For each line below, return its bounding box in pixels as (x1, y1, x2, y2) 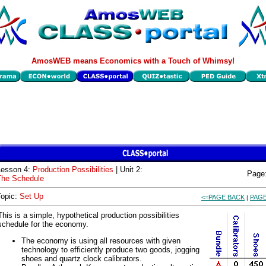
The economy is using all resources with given (21, 236, 180, 245)
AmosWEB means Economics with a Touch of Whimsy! (31, 56, 235, 65)
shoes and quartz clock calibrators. (21, 254, 142, 263)
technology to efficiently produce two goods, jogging (21, 245, 199, 254)
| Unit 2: (113, 165, 142, 174)
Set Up (20, 192, 43, 201)
